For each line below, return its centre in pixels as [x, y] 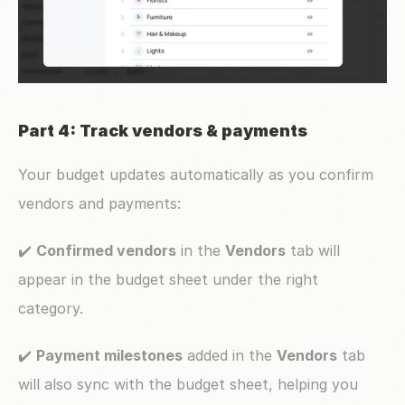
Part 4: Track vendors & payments [163, 130]
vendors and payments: [99, 203]
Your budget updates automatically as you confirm [196, 174]
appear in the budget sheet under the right [168, 279]
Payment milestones [109, 355]
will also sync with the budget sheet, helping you [188, 384]
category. [51, 308]
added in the [230, 355]
